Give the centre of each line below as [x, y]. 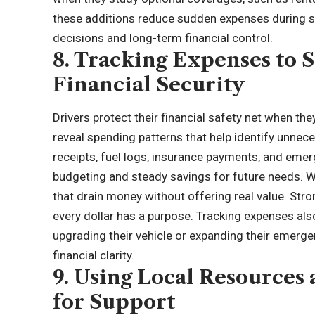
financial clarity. [94, 256]
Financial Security [149, 85]
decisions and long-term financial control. [163, 38]
